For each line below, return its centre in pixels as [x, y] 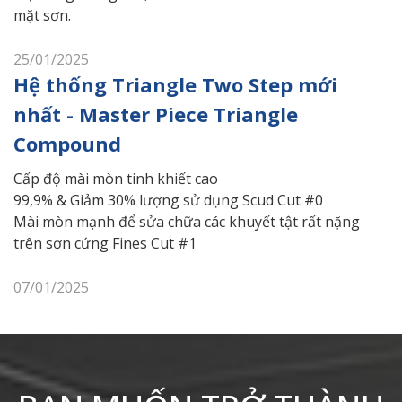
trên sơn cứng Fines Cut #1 [105, 244]
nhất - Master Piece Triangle [156, 114]
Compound [67, 144]
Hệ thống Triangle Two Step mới [175, 85]
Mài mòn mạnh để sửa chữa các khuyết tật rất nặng [187, 222]
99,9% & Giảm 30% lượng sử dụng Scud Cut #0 [168, 201]
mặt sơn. [42, 16]
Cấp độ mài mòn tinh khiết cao [116, 179]
